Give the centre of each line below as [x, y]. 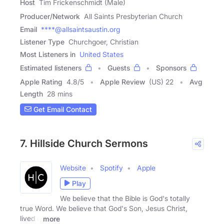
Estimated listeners [51, 67]
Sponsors [171, 67]
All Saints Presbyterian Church [133, 16]
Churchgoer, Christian [103, 41]
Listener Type [42, 41]
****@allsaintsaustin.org [80, 29]
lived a [30, 218]
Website [73, 167]
